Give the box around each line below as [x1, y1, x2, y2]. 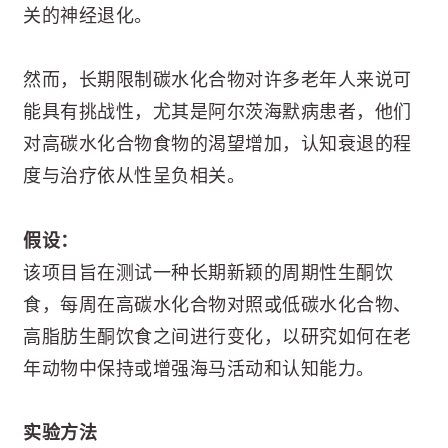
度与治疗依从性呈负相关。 [23, 166, 245, 187]
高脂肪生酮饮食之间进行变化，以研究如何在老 [23, 326, 412, 347]
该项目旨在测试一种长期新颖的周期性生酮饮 [23, 262, 393, 283]
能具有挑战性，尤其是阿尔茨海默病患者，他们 [23, 102, 412, 123]
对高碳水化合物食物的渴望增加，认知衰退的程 [23, 134, 412, 155]
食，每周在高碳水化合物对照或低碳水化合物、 [23, 294, 412, 315]
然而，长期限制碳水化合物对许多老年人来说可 [23, 70, 412, 91]
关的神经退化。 [23, 5, 153, 26]
